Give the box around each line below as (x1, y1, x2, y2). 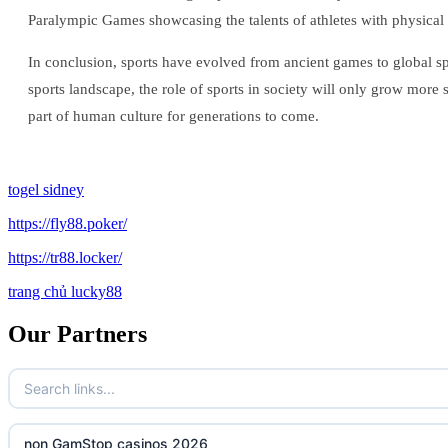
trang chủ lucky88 (8, 283, 122, 301)
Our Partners (8, 321, 147, 348)
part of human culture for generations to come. (28, 108, 319, 125)
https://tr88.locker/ (8, 249, 122, 267)
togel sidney (8, 181, 84, 199)
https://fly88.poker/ (8, 215, 127, 233)
